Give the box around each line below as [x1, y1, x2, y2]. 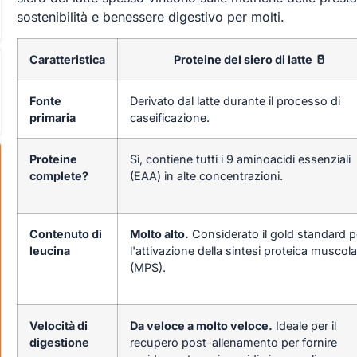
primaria [29, 110, 76, 124]
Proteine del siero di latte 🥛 [173, 52, 326, 66]
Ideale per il [272, 318, 336, 332]
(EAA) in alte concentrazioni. [129, 168, 283, 182]
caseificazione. [129, 110, 210, 124]
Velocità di [29, 318, 88, 332]
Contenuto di [29, 226, 102, 241]
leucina [29, 243, 70, 257]
